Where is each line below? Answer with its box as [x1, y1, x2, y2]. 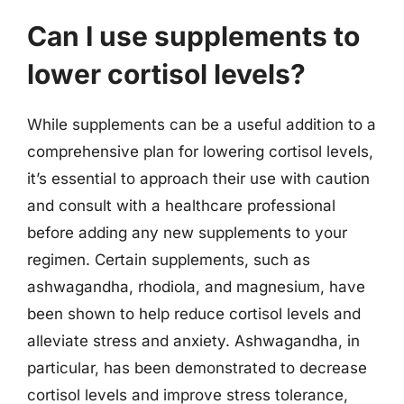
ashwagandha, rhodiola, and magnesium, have [27, 278, 365, 296]
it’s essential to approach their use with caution [27, 170, 370, 188]
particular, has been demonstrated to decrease [27, 359, 367, 377]
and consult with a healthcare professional [27, 197, 335, 215]
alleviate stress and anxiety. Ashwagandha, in [27, 332, 360, 350]
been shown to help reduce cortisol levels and [27, 305, 361, 323]
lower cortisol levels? [27, 58, 306, 90]
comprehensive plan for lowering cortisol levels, [27, 142, 373, 161]
